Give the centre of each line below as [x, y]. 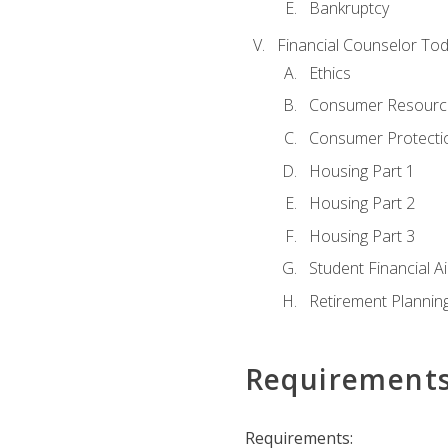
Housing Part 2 [361, 203]
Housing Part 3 [361, 235]
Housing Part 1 [361, 170]
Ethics [329, 72]
